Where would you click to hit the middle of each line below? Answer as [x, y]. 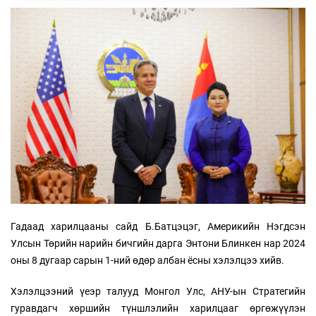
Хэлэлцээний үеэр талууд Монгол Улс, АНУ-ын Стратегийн [158, 292]
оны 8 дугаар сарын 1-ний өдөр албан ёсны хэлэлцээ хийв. [147, 261]
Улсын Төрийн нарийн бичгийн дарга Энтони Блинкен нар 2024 [158, 244]
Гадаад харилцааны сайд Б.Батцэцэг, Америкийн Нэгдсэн [158, 227]
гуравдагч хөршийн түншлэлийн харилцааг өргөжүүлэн [158, 309]
